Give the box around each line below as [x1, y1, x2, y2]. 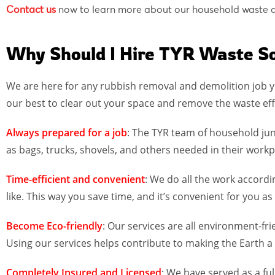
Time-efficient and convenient [6, 172, 145, 187]
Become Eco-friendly [6, 219, 103, 233]
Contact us [6, 5, 56, 15]
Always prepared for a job [6, 126, 127, 140]
